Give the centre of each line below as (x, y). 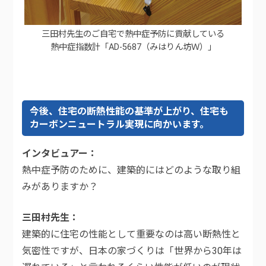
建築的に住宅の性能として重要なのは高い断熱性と (132, 235)
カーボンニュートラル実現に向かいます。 (120, 125)
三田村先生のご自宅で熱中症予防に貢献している (133, 34)
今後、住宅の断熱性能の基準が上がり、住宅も (129, 112)
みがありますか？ (60, 187)
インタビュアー (55, 154)
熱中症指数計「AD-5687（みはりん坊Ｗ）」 (133, 47)
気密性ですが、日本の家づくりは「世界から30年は (132, 251)
